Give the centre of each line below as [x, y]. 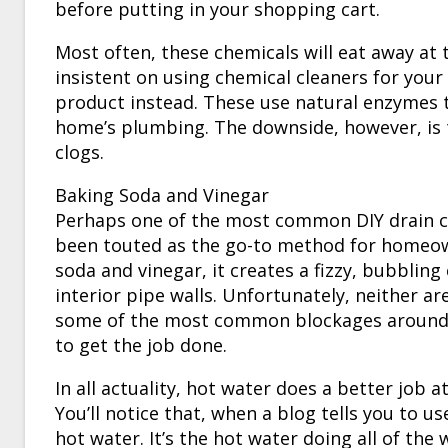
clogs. [79, 151]
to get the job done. [141, 344]
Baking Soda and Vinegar [162, 194]
